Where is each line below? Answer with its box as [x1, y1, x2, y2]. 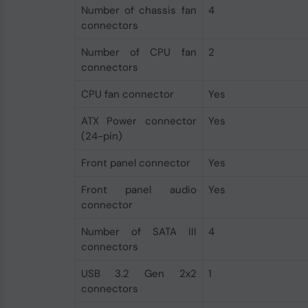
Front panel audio [80, 183, 197, 197]
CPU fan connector [80, 87, 174, 101]
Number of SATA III [80, 225, 197, 239]
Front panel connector [80, 156, 190, 170]
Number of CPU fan [80, 45, 197, 59]
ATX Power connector [80, 114, 197, 128]
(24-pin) [80, 129, 122, 143]
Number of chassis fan [80, 3, 197, 17]
